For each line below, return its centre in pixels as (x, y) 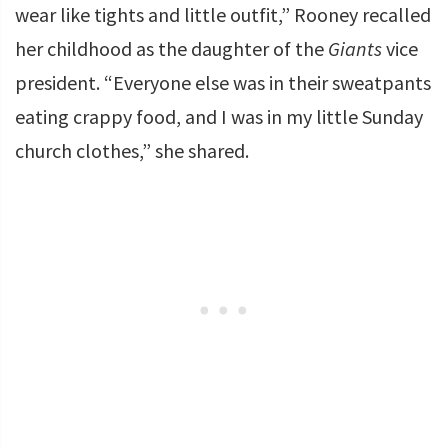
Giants (357, 49)
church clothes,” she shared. (132, 151)
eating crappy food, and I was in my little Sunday (219, 117)
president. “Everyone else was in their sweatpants (223, 83)
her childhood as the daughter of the (171, 49)
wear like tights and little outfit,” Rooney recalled (223, 15)
